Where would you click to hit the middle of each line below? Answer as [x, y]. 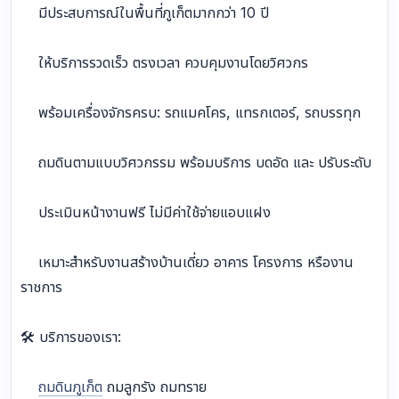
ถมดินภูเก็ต [70, 387]
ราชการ [41, 287]
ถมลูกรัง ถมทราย [155, 387]
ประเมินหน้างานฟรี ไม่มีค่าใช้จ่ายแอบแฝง [146, 212]
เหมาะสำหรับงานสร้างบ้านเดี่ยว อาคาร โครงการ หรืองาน [187, 262]
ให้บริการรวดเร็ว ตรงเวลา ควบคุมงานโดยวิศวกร [164, 63]
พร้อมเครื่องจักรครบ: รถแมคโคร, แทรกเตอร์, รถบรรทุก [191, 113]
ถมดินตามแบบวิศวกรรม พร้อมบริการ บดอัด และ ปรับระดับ [196, 163]
